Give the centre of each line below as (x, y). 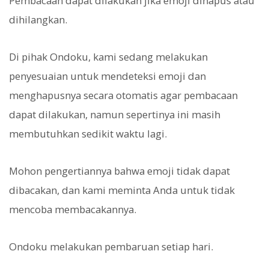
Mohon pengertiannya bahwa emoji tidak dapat (119, 171)
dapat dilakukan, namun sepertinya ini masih (115, 114)
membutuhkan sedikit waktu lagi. (88, 133)
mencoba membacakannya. (73, 210)
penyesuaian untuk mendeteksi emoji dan (107, 76)
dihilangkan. (38, 19)
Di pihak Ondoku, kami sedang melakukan (108, 56)
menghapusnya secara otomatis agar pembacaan (123, 95)
